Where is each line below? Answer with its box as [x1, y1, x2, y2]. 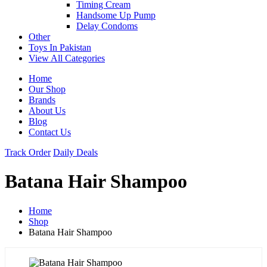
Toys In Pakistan [29, 42, 91, 52]
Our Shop [29, 83, 66, 94]
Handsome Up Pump [76, 10, 156, 20]
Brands [29, 94, 55, 105]
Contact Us [29, 126, 71, 137]
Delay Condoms [76, 20, 138, 31]
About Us [29, 105, 66, 116]
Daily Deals [53, 147, 98, 157]
